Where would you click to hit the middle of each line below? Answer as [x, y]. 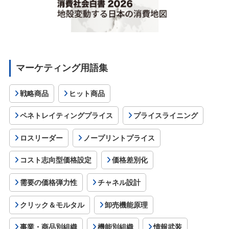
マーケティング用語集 [62, 68]
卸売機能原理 [126, 205]
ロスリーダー [42, 138]
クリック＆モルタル [52, 205]
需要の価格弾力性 [49, 183]
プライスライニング [165, 116]
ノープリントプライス [119, 138]
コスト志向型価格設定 [56, 160]
